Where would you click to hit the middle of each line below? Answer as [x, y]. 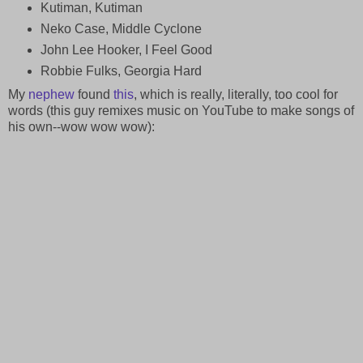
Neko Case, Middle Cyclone [121, 28]
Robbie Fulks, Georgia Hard [121, 70]
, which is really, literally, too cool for [236, 94]
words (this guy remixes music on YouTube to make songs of [181, 110]
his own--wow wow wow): [81, 126]
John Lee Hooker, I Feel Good [126, 49]
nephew [51, 94]
